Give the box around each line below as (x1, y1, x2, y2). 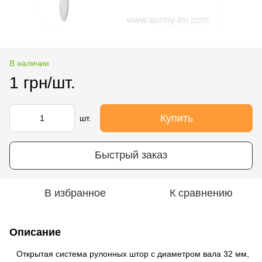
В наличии (9, 58, 49, 68)
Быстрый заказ (95, 149, 167, 161)
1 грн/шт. (9, 73, 75, 92)
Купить (160, 112, 193, 124)
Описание (9, 226, 61, 238)
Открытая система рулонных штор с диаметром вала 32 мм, (9, 249, 249, 258)
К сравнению (170, 187, 233, 199)
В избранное (44, 187, 106, 199)
